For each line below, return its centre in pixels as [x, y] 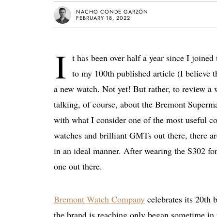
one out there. [78, 166]
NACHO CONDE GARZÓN [112, 11]
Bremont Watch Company [99, 199]
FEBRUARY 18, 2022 [103, 18]
